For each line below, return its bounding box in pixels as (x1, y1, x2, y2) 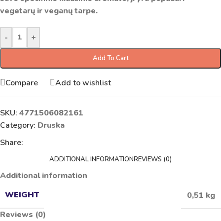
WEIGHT (5, 189, 39, 200)
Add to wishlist (55, 77, 111, 88)
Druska (37, 120, 65, 131)
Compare (5, 77, 38, 88)
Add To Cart (92, 54, 129, 63)
